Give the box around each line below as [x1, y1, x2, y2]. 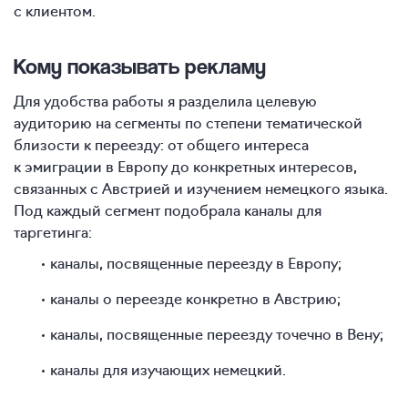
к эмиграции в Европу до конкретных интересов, [14, 156, 357, 177]
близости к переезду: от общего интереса [14, 134, 309, 155]
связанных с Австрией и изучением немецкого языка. [14, 178, 388, 199]
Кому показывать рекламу [14, 54, 266, 80]
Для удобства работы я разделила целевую [14, 90, 317, 111]
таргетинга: [14, 221, 92, 242]
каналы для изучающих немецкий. [50, 359, 286, 380]
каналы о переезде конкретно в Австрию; [50, 288, 341, 309]
